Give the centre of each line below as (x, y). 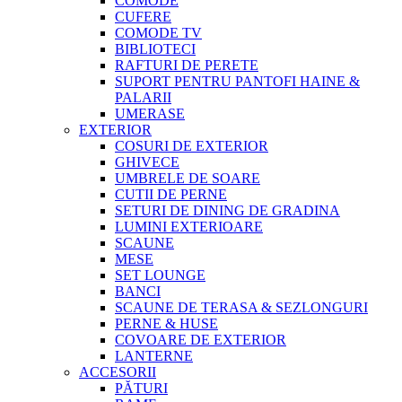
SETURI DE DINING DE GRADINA (227, 210)
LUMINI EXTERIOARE (189, 227)
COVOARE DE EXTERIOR (201, 340)
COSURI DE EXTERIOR (192, 146)
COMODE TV (158, 33)
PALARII (143, 97)
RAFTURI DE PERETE (187, 65)
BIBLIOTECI (155, 49)
